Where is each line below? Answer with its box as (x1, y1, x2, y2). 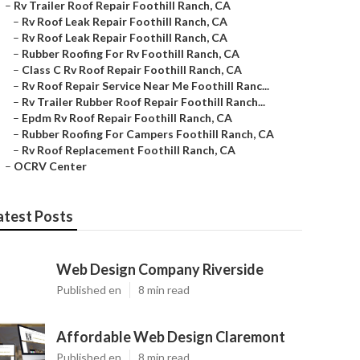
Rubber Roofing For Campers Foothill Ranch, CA (22, 127, 274, 141)
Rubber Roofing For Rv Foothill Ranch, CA (22, 47, 239, 60)
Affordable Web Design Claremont (56, 328, 285, 346)
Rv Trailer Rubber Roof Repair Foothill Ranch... (22, 95, 265, 108)
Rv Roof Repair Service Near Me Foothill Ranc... (22, 79, 269, 92)
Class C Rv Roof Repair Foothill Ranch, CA (22, 63, 242, 76)
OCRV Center (14, 159, 87, 173)
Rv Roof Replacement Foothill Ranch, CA (22, 143, 235, 157)
